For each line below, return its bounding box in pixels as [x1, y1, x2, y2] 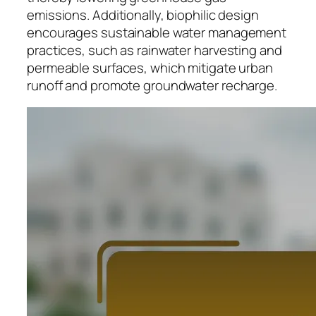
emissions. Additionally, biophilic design [27, 5, 259, 24]
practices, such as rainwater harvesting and [27, 40, 282, 59]
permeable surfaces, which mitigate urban [27, 58, 273, 77]
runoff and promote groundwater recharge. [27, 75, 277, 95]
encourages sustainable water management [27, 23, 287, 42]
